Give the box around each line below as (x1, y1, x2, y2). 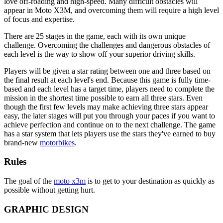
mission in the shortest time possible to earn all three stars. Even (4, 93, 203, 102)
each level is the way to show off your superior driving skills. (4, 49, 195, 58)
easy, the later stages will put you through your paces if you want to (4, 111, 215, 120)
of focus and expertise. (4, 14, 75, 23)
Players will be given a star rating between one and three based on (4, 66, 211, 75)
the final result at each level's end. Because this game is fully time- (4, 75, 211, 84)
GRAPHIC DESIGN (4, 204, 89, 215)
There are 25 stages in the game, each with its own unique (4, 31, 186, 40)
